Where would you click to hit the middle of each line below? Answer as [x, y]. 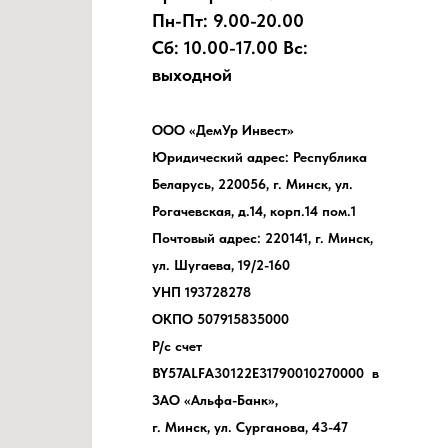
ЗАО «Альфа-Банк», [215, 400]
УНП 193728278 [205, 292]
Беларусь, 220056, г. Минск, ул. [252, 184]
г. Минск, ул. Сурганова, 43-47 [254, 427]
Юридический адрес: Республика [259, 157]
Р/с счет [177, 346]
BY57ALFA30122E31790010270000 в [265, 373]
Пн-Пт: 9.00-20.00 [228, 21]
